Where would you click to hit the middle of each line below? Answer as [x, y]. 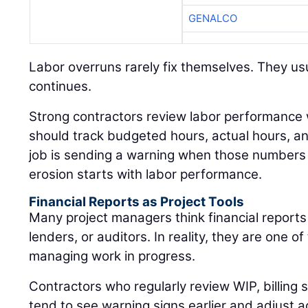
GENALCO [212, 19]
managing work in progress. [112, 256]
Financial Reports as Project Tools [137, 202]
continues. [60, 87]
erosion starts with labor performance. [146, 175]
